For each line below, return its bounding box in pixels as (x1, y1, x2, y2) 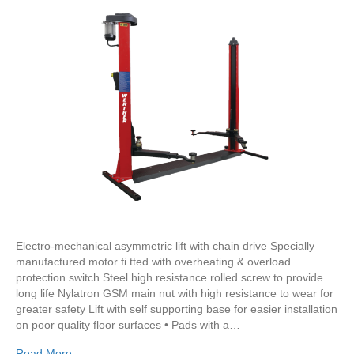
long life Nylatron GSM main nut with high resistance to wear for (16, 287, 333, 300)
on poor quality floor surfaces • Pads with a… (16, 318, 240, 332)
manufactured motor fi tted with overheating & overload (16, 255, 291, 269)
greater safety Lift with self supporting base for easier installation (16, 303, 337, 316)
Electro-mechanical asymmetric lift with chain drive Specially (16, 239, 314, 253)
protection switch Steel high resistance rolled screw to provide (16, 271, 323, 284)
